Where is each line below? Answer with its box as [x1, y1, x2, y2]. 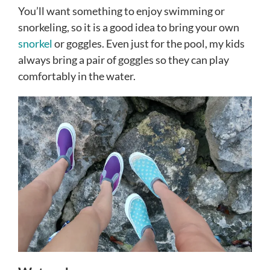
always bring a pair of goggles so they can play [18, 52, 229, 66]
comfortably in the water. [18, 69, 136, 83]
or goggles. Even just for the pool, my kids [52, 36, 245, 50]
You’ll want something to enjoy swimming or [18, 4, 225, 17]
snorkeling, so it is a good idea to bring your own [18, 20, 239, 34]
